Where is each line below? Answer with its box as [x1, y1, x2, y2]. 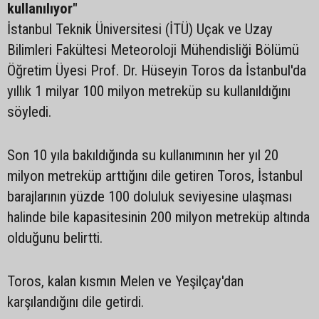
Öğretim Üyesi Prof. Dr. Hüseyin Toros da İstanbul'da [7, 62, 306, 79]
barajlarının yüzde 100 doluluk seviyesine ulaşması [7, 188, 292, 205]
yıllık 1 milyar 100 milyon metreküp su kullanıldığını [7, 83, 291, 100]
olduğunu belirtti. [7, 229, 103, 246]
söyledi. [7, 103, 51, 120]
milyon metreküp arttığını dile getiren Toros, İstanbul [7, 167, 303, 184]
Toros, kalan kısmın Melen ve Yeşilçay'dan [7, 273, 244, 290]
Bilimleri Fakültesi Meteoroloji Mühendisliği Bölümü [7, 41, 299, 58]
